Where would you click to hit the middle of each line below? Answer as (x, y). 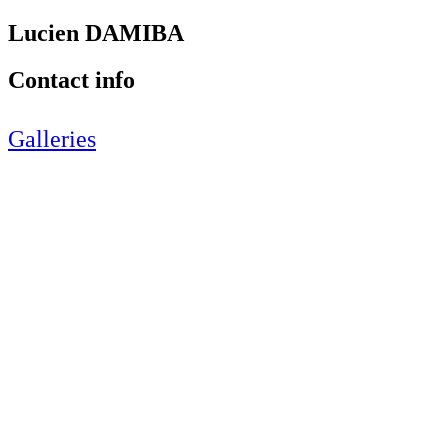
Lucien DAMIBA (96, 32)
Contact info (71, 79)
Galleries (52, 138)
